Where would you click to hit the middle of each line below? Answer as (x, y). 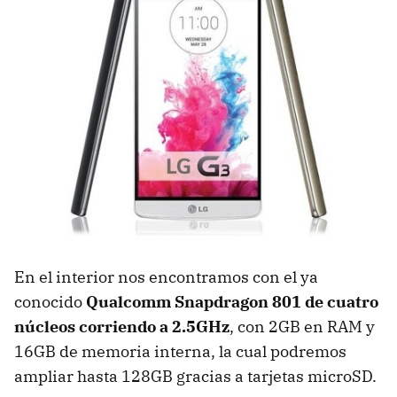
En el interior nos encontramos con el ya (166, 277)
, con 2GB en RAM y (302, 327)
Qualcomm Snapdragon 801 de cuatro (232, 302)
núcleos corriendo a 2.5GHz (122, 327)
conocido (50, 302)
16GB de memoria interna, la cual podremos (180, 352)
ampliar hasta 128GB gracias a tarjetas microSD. (195, 377)
